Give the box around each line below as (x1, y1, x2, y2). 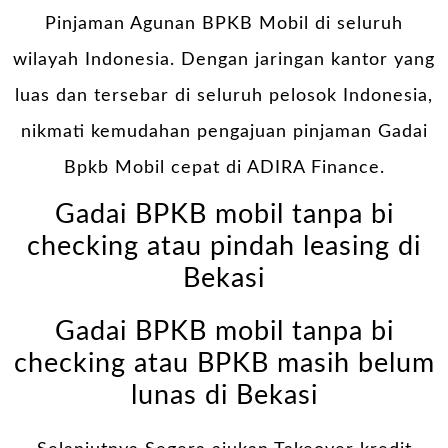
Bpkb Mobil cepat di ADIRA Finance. (63, 158, 385, 177)
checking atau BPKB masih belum (13, 349, 435, 377)
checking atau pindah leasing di (27, 233, 421, 261)
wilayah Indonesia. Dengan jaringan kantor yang (13, 50, 435, 69)
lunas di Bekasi (130, 381, 318, 409)
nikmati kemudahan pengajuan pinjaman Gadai (20, 122, 428, 141)
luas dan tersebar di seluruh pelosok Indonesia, (15, 86, 433, 105)
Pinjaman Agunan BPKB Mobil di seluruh (45, 14, 403, 33)
